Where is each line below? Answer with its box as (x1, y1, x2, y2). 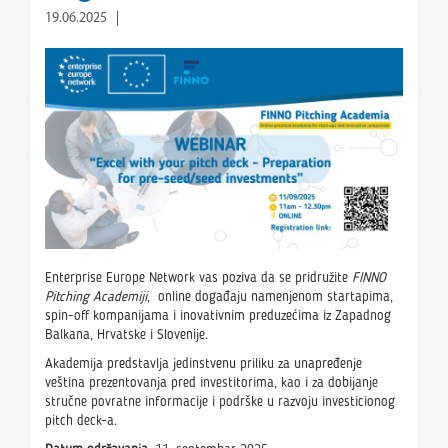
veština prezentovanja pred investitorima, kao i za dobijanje (45, 376, 378, 391)
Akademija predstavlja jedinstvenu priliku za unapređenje (45, 357, 362, 372)
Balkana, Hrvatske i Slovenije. (45, 328, 208, 343)
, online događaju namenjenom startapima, (147, 290, 393, 305)
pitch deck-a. (45, 414, 117, 429)
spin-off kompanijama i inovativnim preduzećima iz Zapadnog (45, 309, 391, 324)
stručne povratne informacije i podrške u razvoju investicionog (45, 395, 395, 410)
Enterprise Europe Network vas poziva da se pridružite (45, 271, 352, 286)
